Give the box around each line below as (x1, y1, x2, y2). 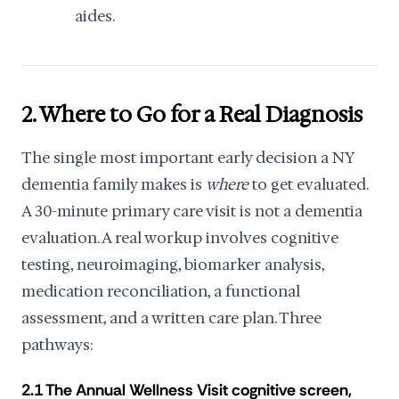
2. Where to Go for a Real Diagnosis (21, 101, 362, 129)
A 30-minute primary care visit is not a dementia (21, 201, 362, 221)
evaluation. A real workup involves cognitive (21, 228, 338, 248)
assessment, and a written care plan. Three (21, 308, 322, 328)
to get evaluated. (248, 175, 368, 194)
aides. (75, 6, 115, 26)
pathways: (21, 335, 94, 354)
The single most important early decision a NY (21, 148, 354, 167)
